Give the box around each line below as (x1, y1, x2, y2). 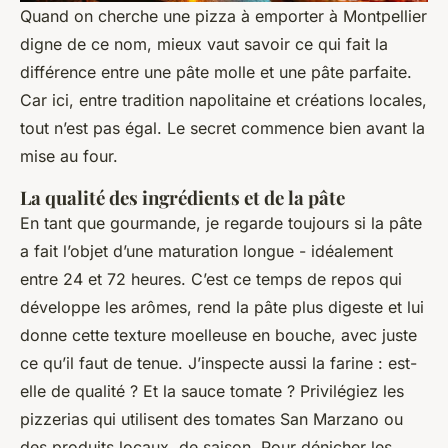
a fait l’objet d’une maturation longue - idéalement (20, 241, 393, 262)
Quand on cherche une (20, 6, 195, 27)
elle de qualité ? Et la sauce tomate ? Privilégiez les (20, 381, 404, 402)
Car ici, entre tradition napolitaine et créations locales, (20, 90, 427, 111)
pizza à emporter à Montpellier (195, 6, 427, 27)
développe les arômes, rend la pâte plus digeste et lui (20, 297, 424, 318)
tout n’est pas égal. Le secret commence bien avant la (20, 118, 425, 139)
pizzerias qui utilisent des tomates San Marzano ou (20, 409, 403, 430)
